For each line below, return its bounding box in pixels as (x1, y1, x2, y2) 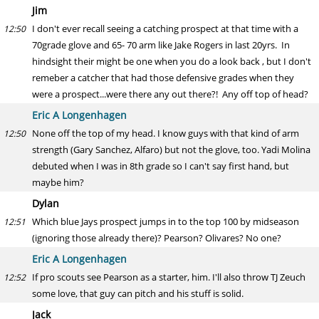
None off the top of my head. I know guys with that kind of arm (32, 127, 299, 140)
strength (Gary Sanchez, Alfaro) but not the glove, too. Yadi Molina (32, 143, 310, 156)
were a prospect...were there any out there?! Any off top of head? (32, 88, 308, 100)
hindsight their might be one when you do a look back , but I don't (32, 55, 311, 68)
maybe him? (32, 176, 84, 189)
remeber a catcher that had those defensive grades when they (32, 71, 294, 84)
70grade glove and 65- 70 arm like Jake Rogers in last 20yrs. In (32, 38, 290, 51)
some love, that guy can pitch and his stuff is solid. (32, 287, 244, 300)
